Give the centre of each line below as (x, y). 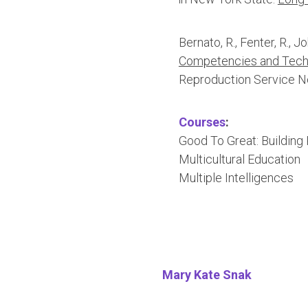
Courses (202, 122)
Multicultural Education (239, 159)
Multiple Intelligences (236, 178)
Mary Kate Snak (207, 275)
